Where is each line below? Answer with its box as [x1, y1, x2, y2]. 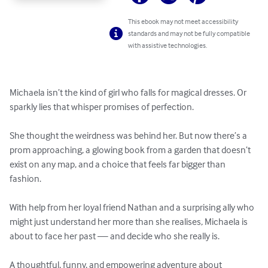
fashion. [10, 172, 43, 185]
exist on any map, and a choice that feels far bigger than [10, 158, 227, 170]
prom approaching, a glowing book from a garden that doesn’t [10, 144, 252, 156]
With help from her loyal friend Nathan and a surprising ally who [10, 201, 256, 214]
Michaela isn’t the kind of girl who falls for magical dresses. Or [10, 86, 248, 99]
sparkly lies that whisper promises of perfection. [10, 100, 194, 113]
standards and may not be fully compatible [128, 29, 251, 38]
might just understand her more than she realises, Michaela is [10, 215, 249, 228]
